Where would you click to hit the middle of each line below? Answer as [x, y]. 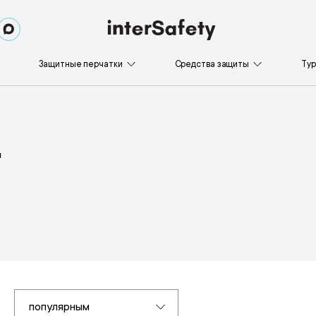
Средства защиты [212, 64]
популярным [60, 307]
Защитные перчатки [81, 64]
